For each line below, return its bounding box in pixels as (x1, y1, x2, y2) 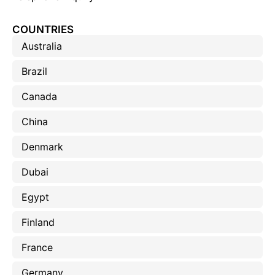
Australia (21, 40, 62, 53)
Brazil (21, 65, 47, 78)
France (21, 241, 53, 254)
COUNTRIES (12, 23, 74, 36)
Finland (21, 216, 55, 229)
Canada (21, 90, 57, 103)
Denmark (21, 141, 63, 153)
